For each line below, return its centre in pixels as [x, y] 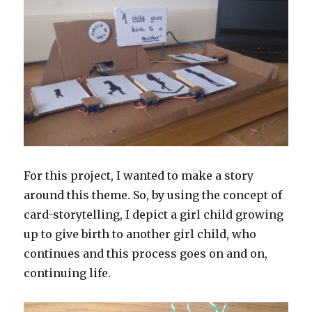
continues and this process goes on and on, [146, 254]
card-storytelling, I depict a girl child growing [154, 215]
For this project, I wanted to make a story [139, 176]
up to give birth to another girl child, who [140, 234]
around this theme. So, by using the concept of [153, 195]
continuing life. [68, 273]
